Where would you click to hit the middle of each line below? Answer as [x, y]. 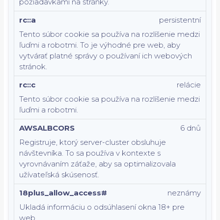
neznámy [184, 193]
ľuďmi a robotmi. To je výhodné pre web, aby [100, 45]
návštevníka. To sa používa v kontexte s [90, 153]
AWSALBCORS [47, 128]
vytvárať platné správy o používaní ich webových [106, 56]
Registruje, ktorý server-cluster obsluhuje [93, 142]
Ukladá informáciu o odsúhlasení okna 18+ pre [102, 207]
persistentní [180, 20]
